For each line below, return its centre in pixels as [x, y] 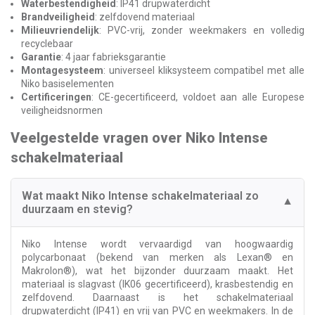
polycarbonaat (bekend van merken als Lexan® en [157, 257]
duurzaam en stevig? [77, 209]
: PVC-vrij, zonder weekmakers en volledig [202, 30]
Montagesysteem [62, 70]
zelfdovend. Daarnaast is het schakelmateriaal [157, 297]
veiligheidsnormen [62, 110]
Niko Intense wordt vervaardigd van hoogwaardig [157, 244]
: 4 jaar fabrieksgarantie [114, 57]
